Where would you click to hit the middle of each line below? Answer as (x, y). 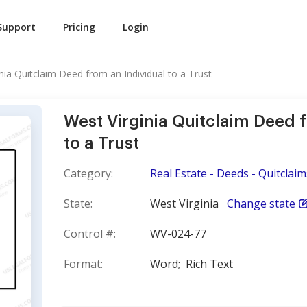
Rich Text (209, 264)
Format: (83, 264)
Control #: (90, 234)
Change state (261, 204)
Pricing (79, 27)
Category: (88, 173)
